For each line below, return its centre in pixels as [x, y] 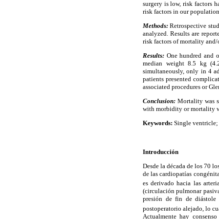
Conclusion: [159, 101]
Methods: [155, 25]
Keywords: [158, 123]
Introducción [161, 152]
